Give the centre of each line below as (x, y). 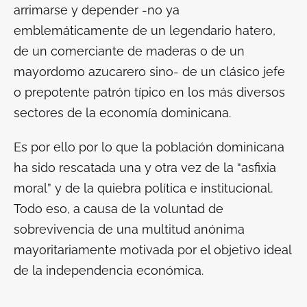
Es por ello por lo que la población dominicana (149, 147)
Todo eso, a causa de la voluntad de (119, 209)
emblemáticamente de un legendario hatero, (145, 31)
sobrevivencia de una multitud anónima (129, 230)
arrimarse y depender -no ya (97, 10)
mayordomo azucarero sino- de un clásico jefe (149, 72)
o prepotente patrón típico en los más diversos (149, 93)
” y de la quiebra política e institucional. (160, 188)
